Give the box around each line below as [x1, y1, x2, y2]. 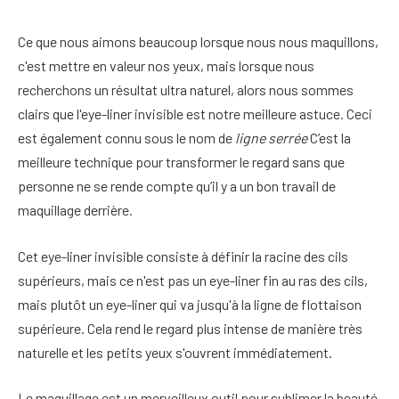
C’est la [310, 129, 351, 146]
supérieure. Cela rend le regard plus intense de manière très [18, 319, 362, 337]
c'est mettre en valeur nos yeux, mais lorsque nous [18, 57, 314, 74]
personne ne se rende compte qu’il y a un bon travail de [18, 177, 336, 194]
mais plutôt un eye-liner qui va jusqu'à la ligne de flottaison [18, 295, 362, 313]
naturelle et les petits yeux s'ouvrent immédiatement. [18, 343, 332, 361]
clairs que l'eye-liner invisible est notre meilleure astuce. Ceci [18, 105, 372, 122]
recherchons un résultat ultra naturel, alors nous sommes [18, 81, 354, 98]
